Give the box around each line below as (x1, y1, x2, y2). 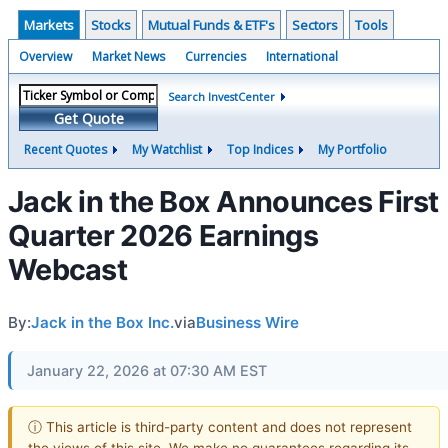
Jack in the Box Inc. (31, 313, 174, 332)
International (266, 48, 338, 65)
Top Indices (227, 141, 293, 158)
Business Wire (196, 313, 299, 332)
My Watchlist (132, 141, 202, 158)
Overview (19, 48, 72, 65)
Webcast (8, 252, 127, 287)
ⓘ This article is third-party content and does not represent (28, 418, 412, 435)
